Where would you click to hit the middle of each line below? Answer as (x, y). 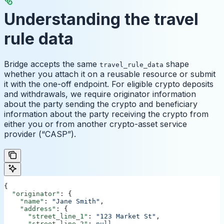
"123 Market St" (126, 216)
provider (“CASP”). (40, 134)
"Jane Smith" (76, 201)
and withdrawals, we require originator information (100, 94)
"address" (30, 209)
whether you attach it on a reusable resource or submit (110, 74)
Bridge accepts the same (52, 64)
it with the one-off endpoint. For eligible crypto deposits (109, 84)
